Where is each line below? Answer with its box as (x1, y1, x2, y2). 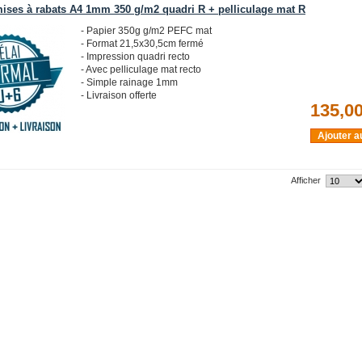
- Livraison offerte (81, 90, 157, 101)
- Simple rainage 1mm (81, 77, 178, 88)
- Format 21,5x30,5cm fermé (81, 38, 204, 49)
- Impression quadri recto (81, 51, 190, 62)
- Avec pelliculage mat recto (81, 64, 201, 75)
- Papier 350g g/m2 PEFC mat (81, 25, 212, 36)
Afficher (291, 175, 323, 185)
